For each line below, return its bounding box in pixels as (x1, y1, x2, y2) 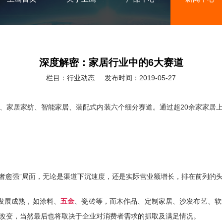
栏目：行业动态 (46, 74, 95, 82)
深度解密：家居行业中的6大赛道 (39, 57, 183, 68)
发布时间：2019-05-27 (105, 74, 176, 82)
